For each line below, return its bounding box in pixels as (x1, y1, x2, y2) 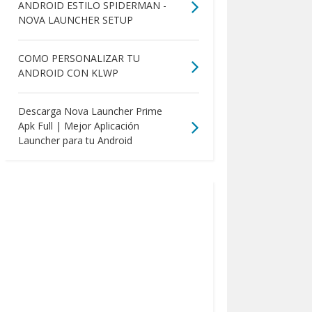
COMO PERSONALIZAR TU (17, 52, 140, 65)
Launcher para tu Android (17, 134, 132, 148)
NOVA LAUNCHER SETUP (17, 13, 133, 27)
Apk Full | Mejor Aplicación (17, 119, 139, 133)
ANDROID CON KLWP (17, 66, 118, 80)
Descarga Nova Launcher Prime (17, 104, 162, 118)
